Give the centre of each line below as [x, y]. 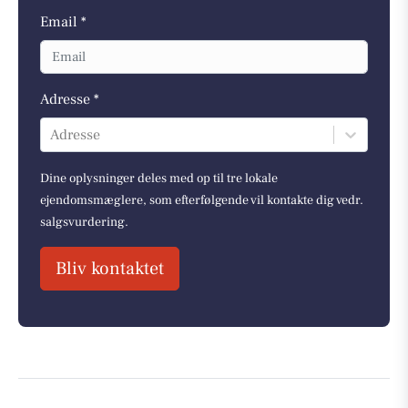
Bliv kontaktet [110, 268]
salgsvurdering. [84, 222]
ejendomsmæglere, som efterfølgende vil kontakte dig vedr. [202, 200]
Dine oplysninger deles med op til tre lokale [159, 178]
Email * [63, 22]
